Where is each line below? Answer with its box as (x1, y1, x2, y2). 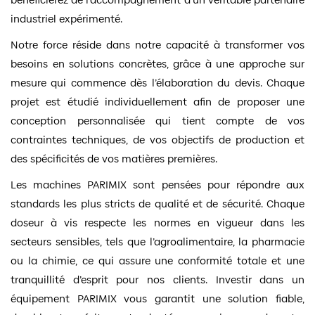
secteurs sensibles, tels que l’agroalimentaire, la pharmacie (11, 233, 304, 249)
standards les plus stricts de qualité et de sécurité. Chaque (11, 195, 304, 211)
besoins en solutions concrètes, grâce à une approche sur (11, 56, 304, 71)
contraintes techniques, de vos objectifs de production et (11, 131, 304, 147)
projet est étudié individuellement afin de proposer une (11, 94, 304, 109)
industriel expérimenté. (11, 11, 122, 26)
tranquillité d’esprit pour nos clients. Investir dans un (11, 271, 304, 287)
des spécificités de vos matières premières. (11, 150, 217, 166)
